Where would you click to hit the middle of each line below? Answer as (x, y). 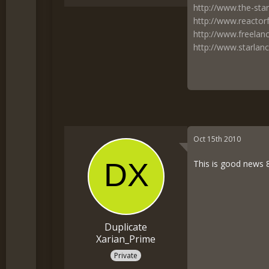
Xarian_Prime (126, 239)
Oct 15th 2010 (217, 139)
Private (126, 255)
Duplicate (126, 227)
